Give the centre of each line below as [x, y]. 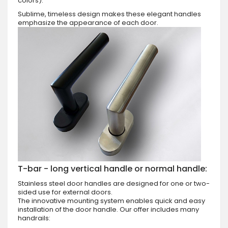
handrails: [34, 218]
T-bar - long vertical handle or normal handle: [112, 168]
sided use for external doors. [65, 192]
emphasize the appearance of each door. [88, 22]
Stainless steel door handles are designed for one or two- [114, 183]
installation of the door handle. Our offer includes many [108, 209]
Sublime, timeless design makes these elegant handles [109, 14]
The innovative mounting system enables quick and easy [111, 201]
